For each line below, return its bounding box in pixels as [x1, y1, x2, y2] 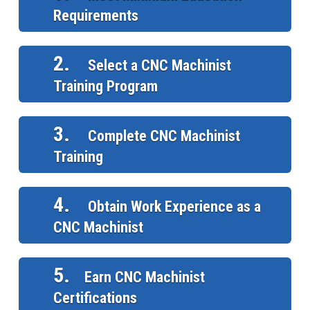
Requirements [53, 6, 138, 24]
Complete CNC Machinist [84, 127, 240, 145]
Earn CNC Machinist [84, 268, 205, 286]
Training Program [53, 77, 158, 95]
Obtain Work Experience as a [84, 197, 261, 215]
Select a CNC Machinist [84, 56, 231, 74]
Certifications [53, 289, 137, 307]
